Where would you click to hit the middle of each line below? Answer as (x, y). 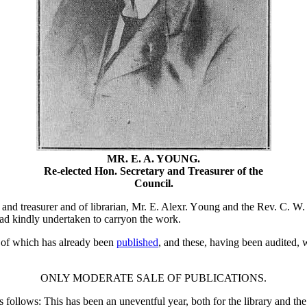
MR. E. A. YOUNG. (153, 159)
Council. (153, 184)
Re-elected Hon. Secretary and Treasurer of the (153, 171)
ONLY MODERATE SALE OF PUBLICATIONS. (153, 278)
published (137, 243)
